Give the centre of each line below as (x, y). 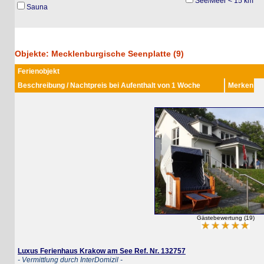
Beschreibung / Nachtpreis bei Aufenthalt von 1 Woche (94, 86)
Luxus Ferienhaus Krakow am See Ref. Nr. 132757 (87, 251)
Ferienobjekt (24, 72)
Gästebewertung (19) (211, 218)
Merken (226, 86)
